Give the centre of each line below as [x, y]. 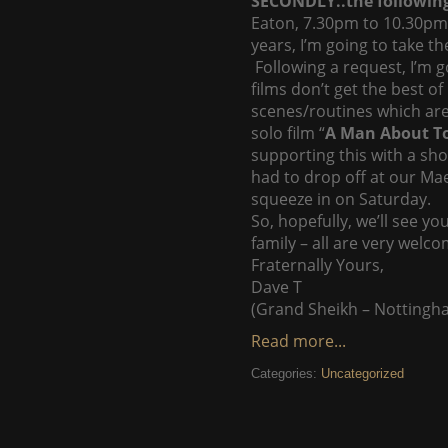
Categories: [286, 373]
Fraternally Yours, [317, 265]
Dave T [276, 287]
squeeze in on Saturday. [341, 199]
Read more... [298, 341]
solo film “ [288, 133]
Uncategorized [362, 373]
